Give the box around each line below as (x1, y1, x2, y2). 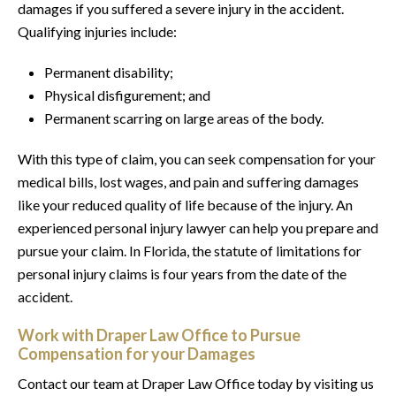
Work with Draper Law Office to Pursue (18, 324, 301, 345)
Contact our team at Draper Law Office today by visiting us (18, 374, 374, 392)
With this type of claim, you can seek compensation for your (18, 149, 376, 167)
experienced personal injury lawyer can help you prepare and (18, 218, 378, 236)
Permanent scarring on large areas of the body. (44, 109, 324, 126)
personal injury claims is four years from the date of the (18, 264, 346, 282)
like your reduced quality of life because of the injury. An (18, 195, 353, 213)
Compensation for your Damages (18, 343, 255, 363)
